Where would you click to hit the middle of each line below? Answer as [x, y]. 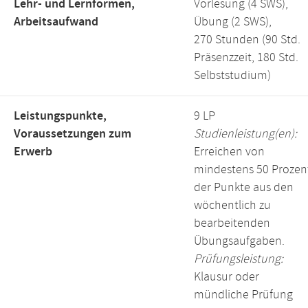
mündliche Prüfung [243, 295]
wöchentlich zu [232, 206]
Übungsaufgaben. [239, 241]
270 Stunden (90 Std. [247, 40]
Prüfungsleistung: [239, 259]
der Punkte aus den [244, 188]
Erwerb [33, 152]
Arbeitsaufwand [56, 22]
